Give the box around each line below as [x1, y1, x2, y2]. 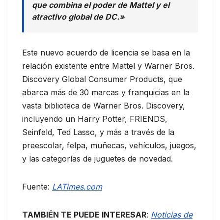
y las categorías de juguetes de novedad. [22, 154, 173, 164]
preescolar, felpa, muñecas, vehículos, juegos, [22, 140, 196, 151]
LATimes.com [52, 182, 102, 192]
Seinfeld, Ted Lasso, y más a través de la [22, 127, 174, 137]
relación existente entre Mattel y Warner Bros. [22, 61, 194, 71]
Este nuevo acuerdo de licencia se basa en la [22, 48, 190, 58]
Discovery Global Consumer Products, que [22, 74, 182, 84]
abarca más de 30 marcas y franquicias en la [22, 87, 190, 98]
